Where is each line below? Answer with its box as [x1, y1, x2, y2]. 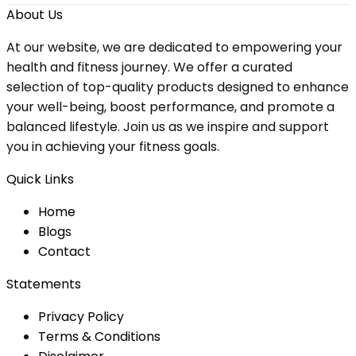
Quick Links [6, 170, 74, 188]
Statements [6, 275, 81, 293]
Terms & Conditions [38, 327, 161, 346]
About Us [6, 6, 63, 24]
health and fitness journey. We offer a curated [6, 58, 292, 76]
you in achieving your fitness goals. [6, 137, 219, 156]
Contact [38, 242, 91, 261]
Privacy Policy [38, 308, 124, 326]
